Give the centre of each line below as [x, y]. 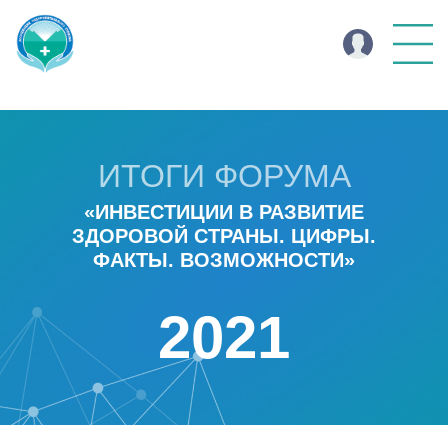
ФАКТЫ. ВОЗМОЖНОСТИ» [224, 260]
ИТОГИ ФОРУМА [224, 176]
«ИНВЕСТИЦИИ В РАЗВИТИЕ [224, 212]
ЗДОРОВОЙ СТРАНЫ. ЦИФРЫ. [224, 236]
